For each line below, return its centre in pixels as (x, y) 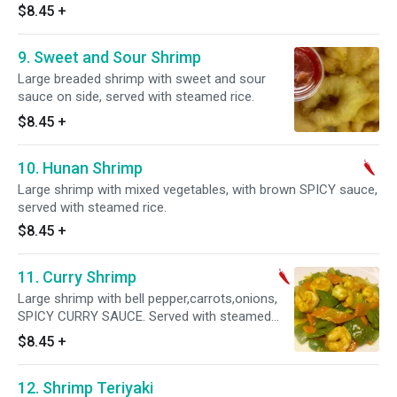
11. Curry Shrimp (77, 277)
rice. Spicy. (48, 334)
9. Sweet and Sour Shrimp (109, 57)
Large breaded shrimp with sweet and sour (36, 79)
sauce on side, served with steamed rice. (136, 97)
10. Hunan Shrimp (80, 168)
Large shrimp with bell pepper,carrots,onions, (148, 299)
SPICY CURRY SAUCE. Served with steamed (144, 316)
